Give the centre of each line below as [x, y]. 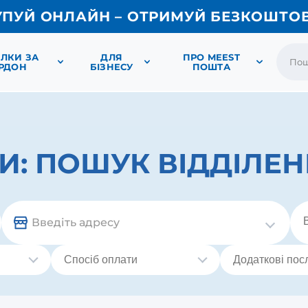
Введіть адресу [76, 222]
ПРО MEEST [211, 57]
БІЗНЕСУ [111, 67]
